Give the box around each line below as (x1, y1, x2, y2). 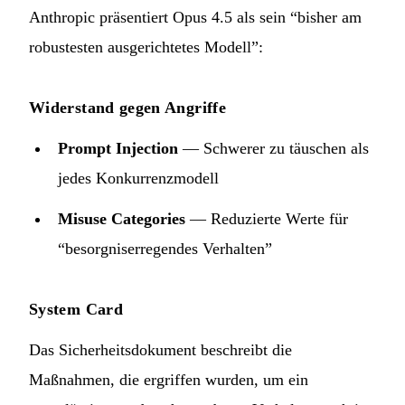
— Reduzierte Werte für (185, 209, 348, 228)
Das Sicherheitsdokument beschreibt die (29, 340, 292, 359)
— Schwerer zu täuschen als (178, 138, 369, 157)
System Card (29, 299, 123, 318)
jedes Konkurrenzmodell (58, 168, 219, 187)
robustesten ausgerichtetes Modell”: (29, 37, 263, 56)
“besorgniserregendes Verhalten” (58, 239, 272, 258)
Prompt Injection (58, 138, 178, 157)
